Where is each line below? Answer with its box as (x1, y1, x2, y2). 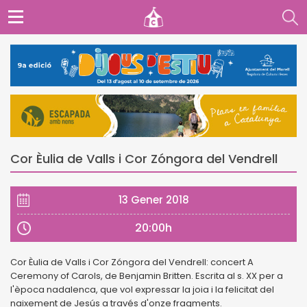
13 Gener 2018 (118, 192, 189, 207)
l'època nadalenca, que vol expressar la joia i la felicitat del (10, 282, 274, 296)
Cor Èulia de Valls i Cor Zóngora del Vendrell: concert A (10, 255, 254, 269)
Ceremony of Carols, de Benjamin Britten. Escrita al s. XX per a (10, 269, 283, 282)
